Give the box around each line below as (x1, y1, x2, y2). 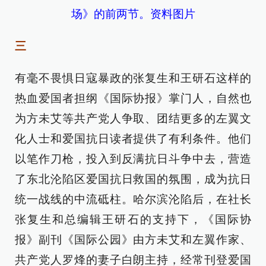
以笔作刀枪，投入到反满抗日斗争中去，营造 (15, 153, 251, 166)
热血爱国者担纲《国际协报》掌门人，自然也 (15, 92, 251, 105)
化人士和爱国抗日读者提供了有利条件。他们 (15, 132, 251, 145)
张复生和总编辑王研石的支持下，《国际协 (15, 213, 251, 226)
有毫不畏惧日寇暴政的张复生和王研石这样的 (15, 72, 251, 85)
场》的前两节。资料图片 (71, 8, 195, 21)
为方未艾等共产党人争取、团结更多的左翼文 (15, 112, 251, 125)
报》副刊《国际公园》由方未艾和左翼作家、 (15, 233, 251, 246)
